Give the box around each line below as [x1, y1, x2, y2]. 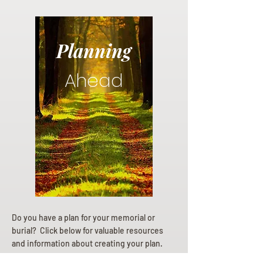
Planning [56, 38, 131, 63]
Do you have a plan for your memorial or [12, 213, 155, 223]
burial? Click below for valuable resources [12, 225, 163, 236]
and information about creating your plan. [12, 238, 163, 249]
